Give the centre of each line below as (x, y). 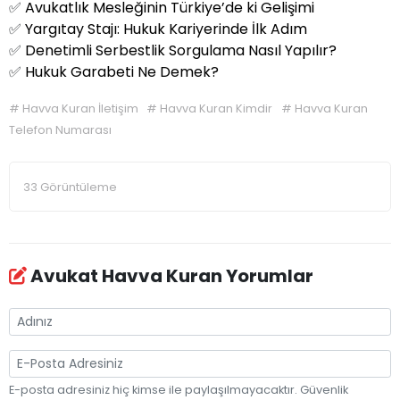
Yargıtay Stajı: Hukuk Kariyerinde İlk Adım (166, 29)
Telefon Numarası (60, 129)
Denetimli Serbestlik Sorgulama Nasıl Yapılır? (181, 50)
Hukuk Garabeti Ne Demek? (122, 71)
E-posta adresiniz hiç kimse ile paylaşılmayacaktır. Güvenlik (179, 390)
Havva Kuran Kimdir (218, 108)
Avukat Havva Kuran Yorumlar (170, 276)
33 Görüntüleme (71, 187)
